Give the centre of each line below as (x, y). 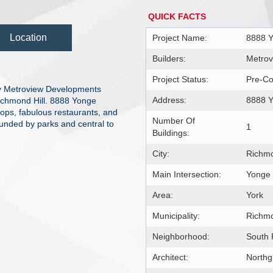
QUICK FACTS (177, 16)
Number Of (174, 121)
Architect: (170, 257)
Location (28, 37)
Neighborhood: (181, 236)
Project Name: (180, 38)
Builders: (169, 58)
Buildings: (171, 133)
